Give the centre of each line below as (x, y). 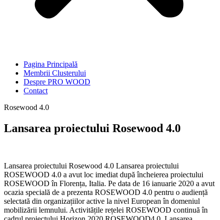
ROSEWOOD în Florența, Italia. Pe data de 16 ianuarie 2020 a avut (109, 183)
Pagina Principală (51, 64)
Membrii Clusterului (55, 73)
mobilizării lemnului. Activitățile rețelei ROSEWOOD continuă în (106, 210)
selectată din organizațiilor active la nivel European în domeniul (102, 201)
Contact (36, 91)
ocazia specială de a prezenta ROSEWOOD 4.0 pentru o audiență (106, 192)
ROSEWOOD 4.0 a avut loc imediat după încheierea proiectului (104, 174)
